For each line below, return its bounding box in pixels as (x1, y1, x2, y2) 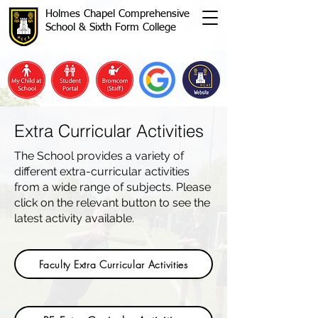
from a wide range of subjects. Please (14, 180, 211, 194)
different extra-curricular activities (14, 165, 190, 178)
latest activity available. (14, 212, 134, 225)
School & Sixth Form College (45, 22, 176, 33)
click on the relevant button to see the (14, 196, 210, 209)
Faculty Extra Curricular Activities (39, 257, 188, 271)
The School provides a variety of (14, 149, 184, 163)
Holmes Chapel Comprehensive (45, 9, 190, 19)
